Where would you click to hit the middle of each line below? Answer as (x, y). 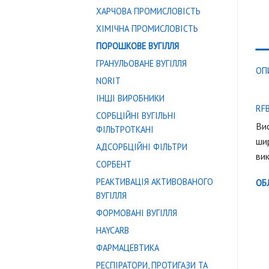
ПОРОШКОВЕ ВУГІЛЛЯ (138, 46)
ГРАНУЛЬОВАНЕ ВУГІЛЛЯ (141, 63)
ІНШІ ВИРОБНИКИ (130, 98)
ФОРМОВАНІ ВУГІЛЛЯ (137, 213)
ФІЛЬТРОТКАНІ (125, 129)
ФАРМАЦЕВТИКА (128, 248)
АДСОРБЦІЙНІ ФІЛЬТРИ (142, 147)
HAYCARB (113, 230)
